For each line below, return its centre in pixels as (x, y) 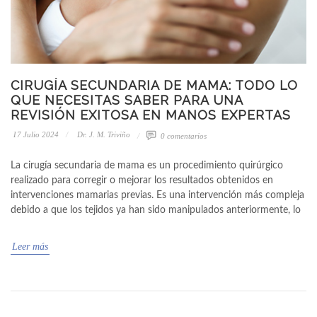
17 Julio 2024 (35, 134)
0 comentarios (183, 136)
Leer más (30, 246)
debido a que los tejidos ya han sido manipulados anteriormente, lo (156, 210)
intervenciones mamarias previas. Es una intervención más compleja (157, 195)
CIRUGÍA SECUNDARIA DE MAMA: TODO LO (154, 85)
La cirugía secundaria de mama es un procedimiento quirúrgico (147, 165)
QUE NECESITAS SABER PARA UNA (127, 100)
